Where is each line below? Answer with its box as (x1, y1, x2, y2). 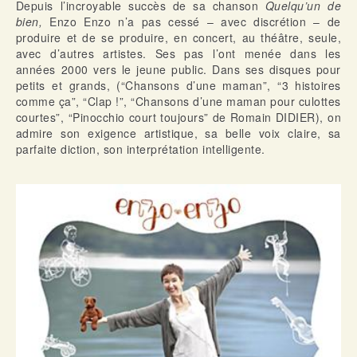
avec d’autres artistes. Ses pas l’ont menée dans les (16, 45, 341, 62)
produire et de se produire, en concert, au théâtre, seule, (16, 29, 341, 46)
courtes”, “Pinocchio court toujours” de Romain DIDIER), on (16, 109, 341, 126)
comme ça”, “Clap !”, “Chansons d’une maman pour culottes (16, 93, 341, 110)
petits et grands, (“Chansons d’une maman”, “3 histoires (16, 77, 341, 94)
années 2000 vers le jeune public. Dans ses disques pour (16, 61, 341, 78)
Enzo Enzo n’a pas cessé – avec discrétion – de (49, 14, 341, 30)
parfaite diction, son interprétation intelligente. (16, 141, 265, 158)
